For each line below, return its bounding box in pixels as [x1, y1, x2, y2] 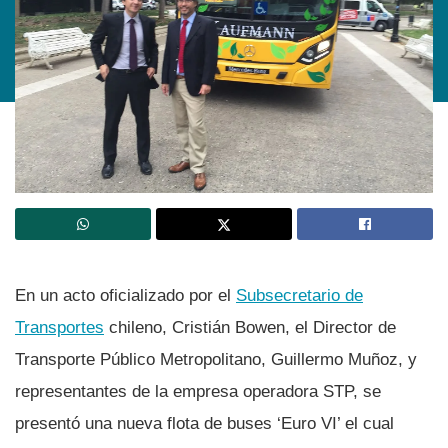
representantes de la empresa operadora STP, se [15, 381, 381, 401]
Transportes [15, 317, 104, 337]
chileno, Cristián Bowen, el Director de [104, 317, 396, 337]
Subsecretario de [236, 285, 363, 305]
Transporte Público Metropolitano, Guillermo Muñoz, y [15, 349, 417, 369]
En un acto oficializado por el [15, 285, 236, 305]
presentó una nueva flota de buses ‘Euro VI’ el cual [15, 413, 394, 433]
